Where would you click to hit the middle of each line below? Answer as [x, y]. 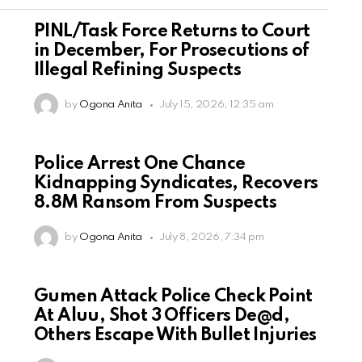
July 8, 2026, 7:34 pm [211, 238]
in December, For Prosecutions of [172, 51]
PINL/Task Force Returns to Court [172, 32]
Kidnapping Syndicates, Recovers [176, 184]
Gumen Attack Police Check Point [173, 297]
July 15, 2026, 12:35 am [216, 105]
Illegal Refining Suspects [137, 71]
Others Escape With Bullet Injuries [175, 336]
